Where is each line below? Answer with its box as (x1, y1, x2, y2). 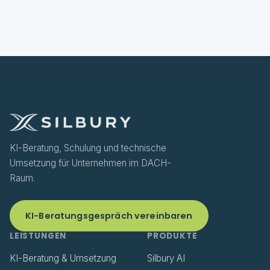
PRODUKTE (147, 230, 198, 242)
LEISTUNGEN (10, 230, 67, 242)
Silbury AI (147, 253, 185, 264)
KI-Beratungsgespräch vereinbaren (25, 210, 193, 222)
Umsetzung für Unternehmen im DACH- (10, 157, 171, 169)
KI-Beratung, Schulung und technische (10, 142, 166, 154)
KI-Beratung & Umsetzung (10, 253, 116, 264)
